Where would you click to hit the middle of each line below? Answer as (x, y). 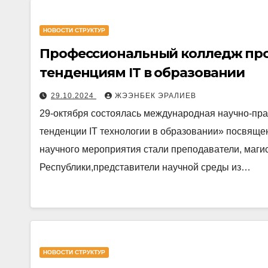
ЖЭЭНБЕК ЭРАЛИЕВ (156, 96)
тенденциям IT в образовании (142, 73)
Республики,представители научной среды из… (145, 167)
